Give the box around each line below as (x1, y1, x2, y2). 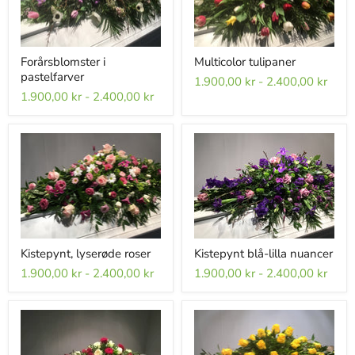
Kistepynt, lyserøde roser (21, 246, 151, 261)
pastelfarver (21, 69, 84, 86)
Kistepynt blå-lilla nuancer (194, 246, 333, 261)
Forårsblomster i (21, 54, 105, 71)
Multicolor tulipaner (194, 54, 296, 71)
